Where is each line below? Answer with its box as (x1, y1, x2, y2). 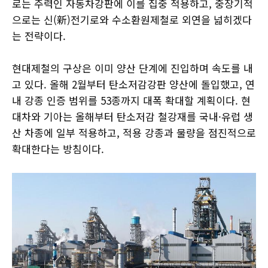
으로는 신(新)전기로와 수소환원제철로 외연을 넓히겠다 (12, 12, 252, 27)
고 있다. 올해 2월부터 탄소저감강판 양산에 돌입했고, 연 (12, 77, 255, 92)
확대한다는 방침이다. (12, 141, 104, 156)
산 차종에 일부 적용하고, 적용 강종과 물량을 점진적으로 (12, 125, 256, 140)
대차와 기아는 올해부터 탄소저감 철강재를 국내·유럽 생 (12, 109, 253, 124)
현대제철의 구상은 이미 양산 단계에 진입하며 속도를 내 (12, 60, 253, 75)
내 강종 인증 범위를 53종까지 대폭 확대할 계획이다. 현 (12, 93, 251, 108)
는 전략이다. (12, 28, 66, 43)
